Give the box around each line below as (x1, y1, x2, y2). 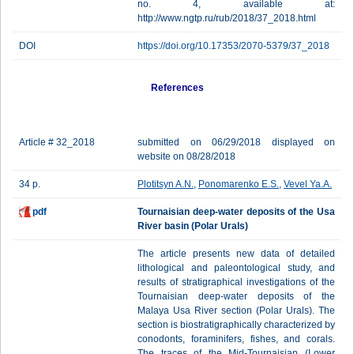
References (150, 82, 204, 93)
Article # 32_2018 (19, 137, 95, 148)
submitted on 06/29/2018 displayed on (137, 137, 335, 148)
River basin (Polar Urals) (137, 220, 248, 232)
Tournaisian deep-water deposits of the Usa (137, 206, 335, 217)
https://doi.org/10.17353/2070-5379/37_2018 (137, 40, 330, 51)
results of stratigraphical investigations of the (137, 277, 335, 288)
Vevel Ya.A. (284, 179, 332, 190)
